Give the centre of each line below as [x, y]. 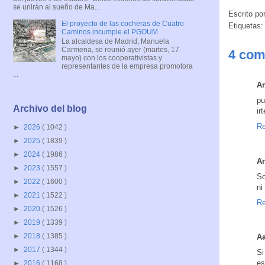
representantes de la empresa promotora [127, 66]
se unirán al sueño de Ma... [56, 7]
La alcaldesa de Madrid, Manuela [115, 41]
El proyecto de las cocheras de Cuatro [122, 23]
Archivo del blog [50, 109]
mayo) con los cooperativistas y [112, 58]
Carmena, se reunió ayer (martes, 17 [120, 49]
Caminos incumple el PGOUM [109, 32]
